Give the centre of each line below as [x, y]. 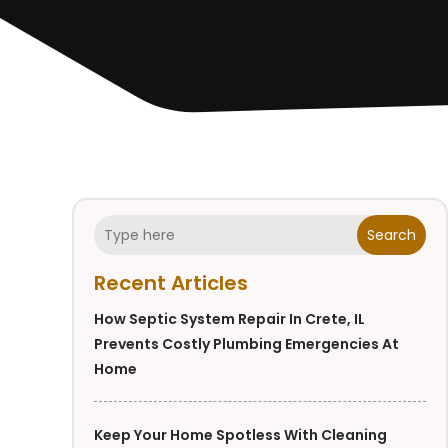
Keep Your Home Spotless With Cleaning [240, 435]
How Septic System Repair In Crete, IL [229, 319]
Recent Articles [171, 283]
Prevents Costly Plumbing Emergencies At [246, 344]
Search [392, 235]
